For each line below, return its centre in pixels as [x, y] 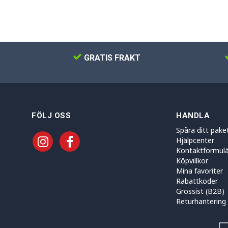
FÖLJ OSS [51, 115]
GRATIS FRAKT [111, 58]
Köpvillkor [192, 160]
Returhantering [201, 201]
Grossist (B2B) [200, 191]
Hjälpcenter [195, 140]
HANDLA [193, 115]
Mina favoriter [199, 170]
